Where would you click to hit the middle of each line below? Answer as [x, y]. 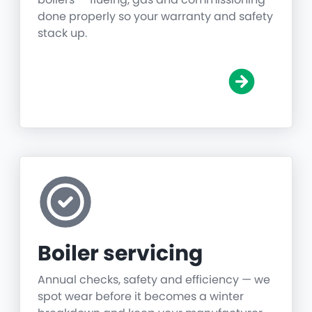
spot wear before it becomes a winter [141, 297]
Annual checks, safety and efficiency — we [154, 280]
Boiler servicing [120, 254]
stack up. [62, 33]
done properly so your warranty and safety [155, 17]
